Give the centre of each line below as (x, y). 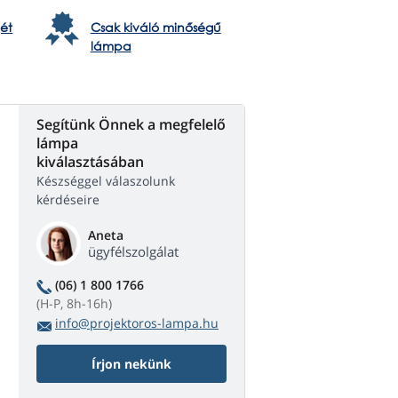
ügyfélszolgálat (133, 252)
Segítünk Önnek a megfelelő (131, 125)
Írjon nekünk (131, 364)
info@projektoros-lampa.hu (137, 323)
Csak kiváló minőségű (155, 28)
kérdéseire (68, 200)
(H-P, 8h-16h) (74, 304)
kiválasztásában (90, 162)
